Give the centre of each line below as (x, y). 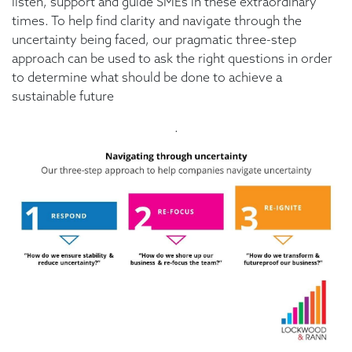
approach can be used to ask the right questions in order (172, 58)
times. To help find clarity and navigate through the (157, 20)
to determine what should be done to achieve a (147, 77)
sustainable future (63, 95)
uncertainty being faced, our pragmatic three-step (154, 39)
